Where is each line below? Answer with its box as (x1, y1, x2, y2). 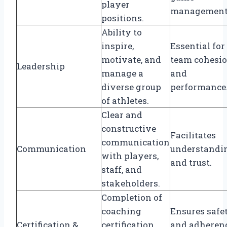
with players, (101, 149, 159, 162)
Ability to (101, 26, 142, 38)
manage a (101, 67, 143, 79)
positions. (101, 12, 144, 24)
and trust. (170, 156, 212, 168)
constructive (101, 122, 156, 134)
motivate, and (101, 53, 161, 65)
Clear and (101, 108, 142, 121)
